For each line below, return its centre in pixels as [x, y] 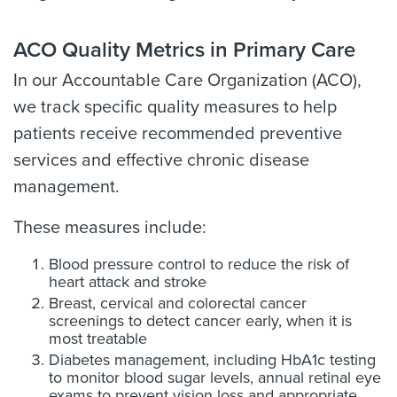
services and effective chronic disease [161, 160]
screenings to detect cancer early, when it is [200, 321]
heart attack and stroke [128, 282]
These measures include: [110, 228]
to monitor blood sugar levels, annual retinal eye [215, 378]
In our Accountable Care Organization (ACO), [187, 81]
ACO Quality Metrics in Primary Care [184, 50]
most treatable [98, 339]
